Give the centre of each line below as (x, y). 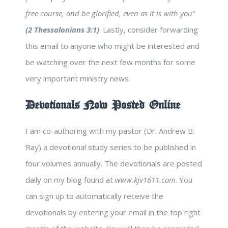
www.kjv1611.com (145, 180)
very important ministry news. (78, 79)
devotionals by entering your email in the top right (113, 212)
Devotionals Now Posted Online (103, 106)
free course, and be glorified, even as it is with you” (110, 13)
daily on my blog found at (70, 180)
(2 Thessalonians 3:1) (62, 30)
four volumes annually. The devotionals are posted (114, 164)
